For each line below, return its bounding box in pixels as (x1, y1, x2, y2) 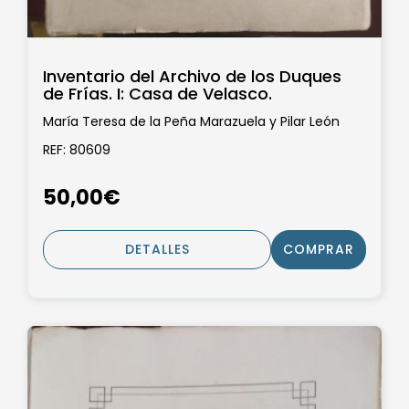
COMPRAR (283, 239, 354, 258)
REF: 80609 (43, 141, 110, 159)
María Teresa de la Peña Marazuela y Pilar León (43, 111, 340, 131)
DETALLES (124, 239, 190, 258)
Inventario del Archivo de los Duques (43, 65, 341, 88)
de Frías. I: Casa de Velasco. (43, 82, 272, 105)
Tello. (43, 130, 76, 149)
